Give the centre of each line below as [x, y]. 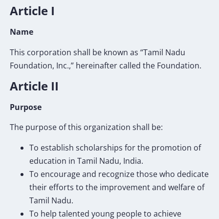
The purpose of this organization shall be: [86, 127]
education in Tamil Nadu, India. [86, 161]
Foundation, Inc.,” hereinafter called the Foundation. [106, 65]
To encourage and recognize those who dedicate [119, 174]
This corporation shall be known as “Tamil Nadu [98, 52]
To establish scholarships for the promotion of [115, 147]
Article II [36, 86]
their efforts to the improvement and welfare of [117, 187]
